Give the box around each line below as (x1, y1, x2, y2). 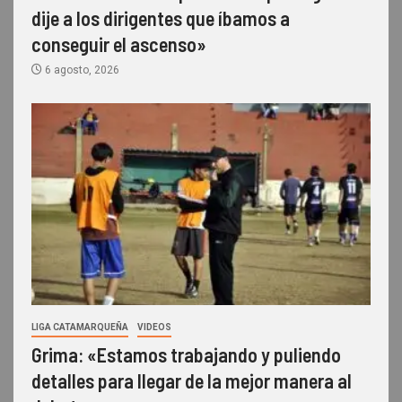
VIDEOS (137, 321, 171, 332)
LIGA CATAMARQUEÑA (31, 321, 128, 332)
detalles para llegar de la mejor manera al (31, 368, 352, 392)
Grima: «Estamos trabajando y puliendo (31, 342, 341, 366)
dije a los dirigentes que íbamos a (31, 5, 290, 30)
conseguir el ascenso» (31, 31, 206, 56)
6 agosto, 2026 (42, 63, 119, 76)
